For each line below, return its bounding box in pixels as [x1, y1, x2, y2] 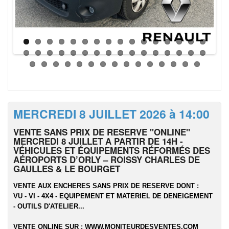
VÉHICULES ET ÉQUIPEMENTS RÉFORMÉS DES [13, 144, 210, 156]
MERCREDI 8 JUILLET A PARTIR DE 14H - [13, 135, 183, 147]
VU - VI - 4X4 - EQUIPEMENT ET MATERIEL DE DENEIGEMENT [13, 192, 213, 200]
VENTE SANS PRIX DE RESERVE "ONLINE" [13, 126, 190, 138]
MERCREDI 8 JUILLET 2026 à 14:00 [13, 105, 210, 122]
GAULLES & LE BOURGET [13, 163, 120, 175]
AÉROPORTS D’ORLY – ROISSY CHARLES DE [13, 153, 200, 166]
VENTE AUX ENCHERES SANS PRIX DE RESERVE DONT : [13, 182, 199, 190]
